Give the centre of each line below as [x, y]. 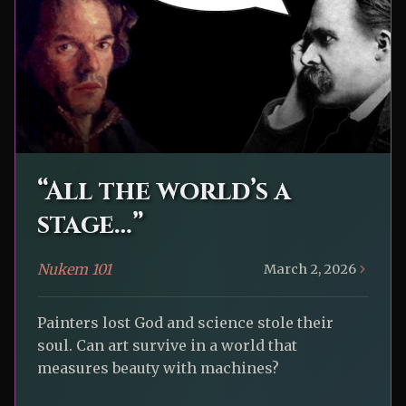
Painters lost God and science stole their [185, 323]
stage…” [91, 226]
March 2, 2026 [310, 269]
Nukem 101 [74, 270]
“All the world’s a [164, 192]
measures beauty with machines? [158, 368]
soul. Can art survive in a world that [167, 346]
